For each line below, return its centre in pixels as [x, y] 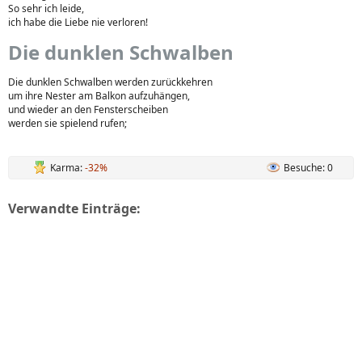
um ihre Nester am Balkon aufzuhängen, [99, 96]
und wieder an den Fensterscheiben [88, 109]
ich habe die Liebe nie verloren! [78, 22]
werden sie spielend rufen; [67, 123]
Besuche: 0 [308, 168]
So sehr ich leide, [46, 8]
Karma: [67, 168]
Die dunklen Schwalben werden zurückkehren [110, 82]
